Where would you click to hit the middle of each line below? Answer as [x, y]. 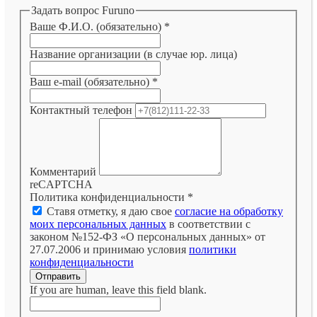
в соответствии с [208, 224]
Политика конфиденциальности [109, 197]
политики [213, 250]
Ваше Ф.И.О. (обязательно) [97, 27]
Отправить [58, 277]
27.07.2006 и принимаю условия [109, 250]
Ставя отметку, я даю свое [109, 212]
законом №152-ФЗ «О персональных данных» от [148, 237]
